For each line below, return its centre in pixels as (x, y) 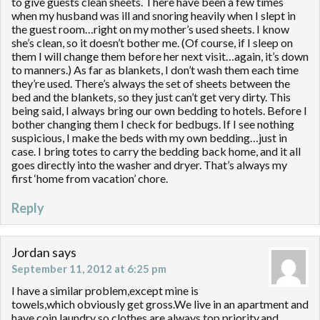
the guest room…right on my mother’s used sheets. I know (150, 29)
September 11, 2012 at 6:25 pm (89, 269)
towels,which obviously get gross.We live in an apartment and (160, 304)
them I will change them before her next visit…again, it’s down (160, 56)
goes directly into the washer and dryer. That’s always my (149, 165)
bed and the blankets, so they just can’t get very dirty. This (151, 97)
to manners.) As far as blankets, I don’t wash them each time (155, 70)
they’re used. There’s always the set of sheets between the (151, 84)
